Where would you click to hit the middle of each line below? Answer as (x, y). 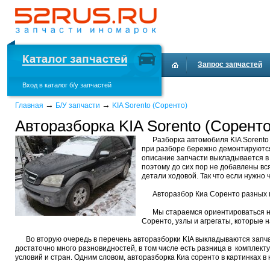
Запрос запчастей (230, 64)
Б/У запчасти (78, 105)
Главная (29, 105)
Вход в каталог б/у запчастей (67, 85)
